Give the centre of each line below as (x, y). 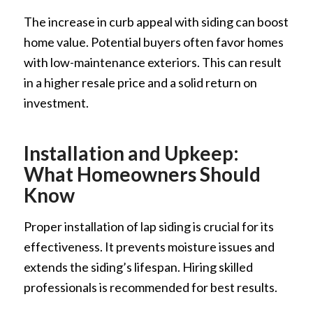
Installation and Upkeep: (131, 153)
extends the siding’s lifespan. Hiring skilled (138, 267)
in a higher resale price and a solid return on (140, 83)
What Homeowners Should (142, 174)
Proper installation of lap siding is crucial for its (148, 226)
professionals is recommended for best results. (150, 287)
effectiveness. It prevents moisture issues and (149, 246)
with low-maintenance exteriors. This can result (152, 63)
